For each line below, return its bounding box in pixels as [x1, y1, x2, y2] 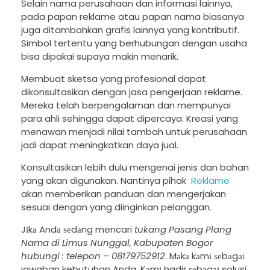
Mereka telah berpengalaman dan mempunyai [21, 99, 231, 112]
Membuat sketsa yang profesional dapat [21, 72, 206, 86]
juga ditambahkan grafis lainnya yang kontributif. [21, 24, 239, 37]
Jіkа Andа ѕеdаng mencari [21, 223, 134, 236]
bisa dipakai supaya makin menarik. [21, 50, 178, 63]
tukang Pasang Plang [134, 223, 231, 236]
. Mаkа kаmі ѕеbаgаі [165, 250, 245, 263]
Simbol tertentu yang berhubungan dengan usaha [21, 37, 247, 50]
